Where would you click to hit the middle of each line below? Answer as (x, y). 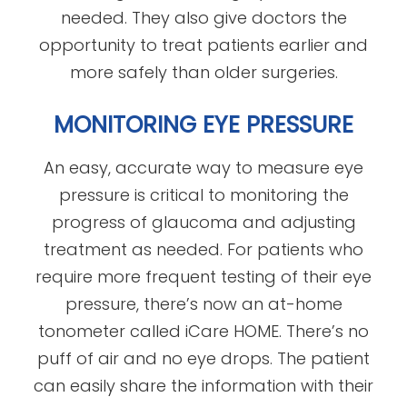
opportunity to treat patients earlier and (203, 45)
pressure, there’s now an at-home (203, 303)
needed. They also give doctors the (203, 17)
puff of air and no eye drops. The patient (203, 358)
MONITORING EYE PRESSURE (203, 124)
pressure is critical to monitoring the (203, 194)
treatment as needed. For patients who (203, 249)
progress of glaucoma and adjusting (203, 222)
